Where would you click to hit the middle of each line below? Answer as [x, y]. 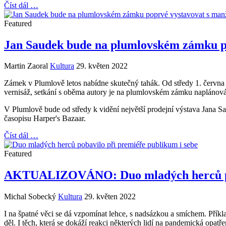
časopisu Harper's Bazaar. [45, 119]
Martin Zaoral [26, 66]
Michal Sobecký [30, 197]
